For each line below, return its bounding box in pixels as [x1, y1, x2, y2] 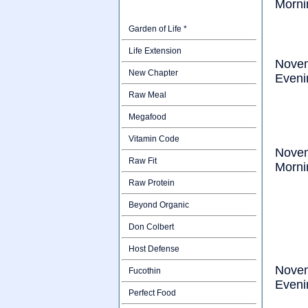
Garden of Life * [129, 24, 187, 34]
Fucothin [129, 266, 161, 276]
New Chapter [129, 68, 178, 78]
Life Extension [129, 46, 181, 56]
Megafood [129, 112, 166, 122]
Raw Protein [129, 178, 175, 188]
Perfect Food [129, 288, 176, 298]
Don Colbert [129, 222, 174, 232]
